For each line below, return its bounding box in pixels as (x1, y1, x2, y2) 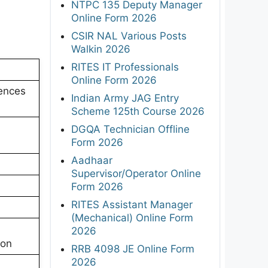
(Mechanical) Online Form (71, 211, 193, 224)
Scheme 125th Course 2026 (71, 105, 205, 117)
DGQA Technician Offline (71, 123, 190, 135)
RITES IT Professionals (71, 60, 179, 73)
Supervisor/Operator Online (71, 167, 201, 179)
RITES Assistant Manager (71, 198, 193, 211)
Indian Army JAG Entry (71, 92, 179, 104)
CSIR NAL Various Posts (71, 29, 187, 42)
